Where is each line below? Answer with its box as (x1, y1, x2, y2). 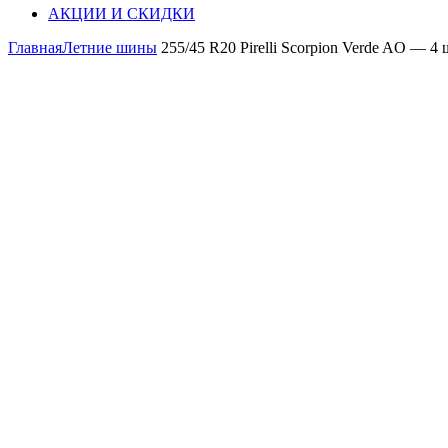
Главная (8, 39, 62, 57)
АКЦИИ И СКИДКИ (48, 5, 195, 23)
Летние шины (62, 39, 157, 57)
